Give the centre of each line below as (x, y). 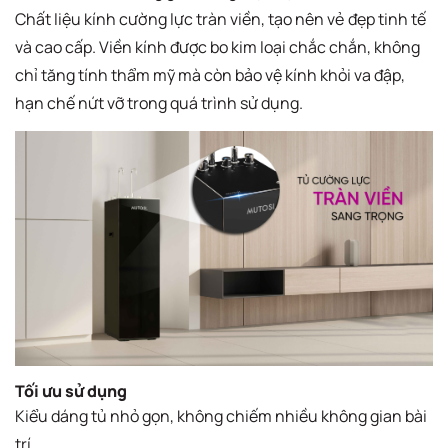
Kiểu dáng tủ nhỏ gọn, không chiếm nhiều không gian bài (221, 416)
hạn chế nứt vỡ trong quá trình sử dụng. (159, 102)
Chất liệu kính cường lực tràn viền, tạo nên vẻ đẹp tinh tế (220, 18)
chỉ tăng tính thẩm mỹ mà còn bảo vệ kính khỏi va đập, (210, 74)
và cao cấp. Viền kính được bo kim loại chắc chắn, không (217, 46)
